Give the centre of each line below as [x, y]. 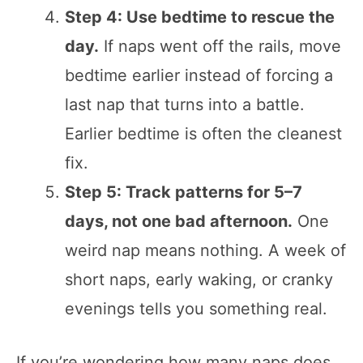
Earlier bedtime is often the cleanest [203, 133]
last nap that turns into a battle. [185, 104]
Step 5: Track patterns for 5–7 [184, 192]
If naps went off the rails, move [220, 46]
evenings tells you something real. [196, 308]
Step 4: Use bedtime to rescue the [200, 17]
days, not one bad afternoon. [179, 221]
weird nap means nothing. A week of [205, 250]
